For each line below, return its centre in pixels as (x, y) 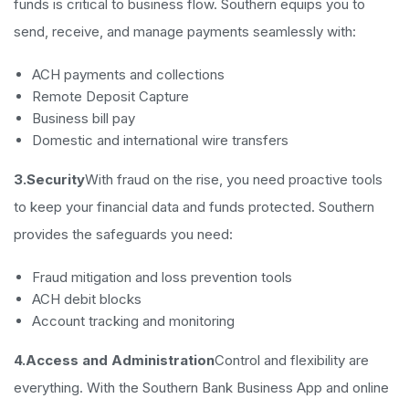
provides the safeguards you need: (123, 234)
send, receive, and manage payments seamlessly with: (185, 31)
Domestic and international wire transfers (160, 140)
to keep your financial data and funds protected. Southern (194, 206)
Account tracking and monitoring (133, 320)
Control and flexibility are (292, 360)
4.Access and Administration (114, 360)
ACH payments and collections (128, 74)
